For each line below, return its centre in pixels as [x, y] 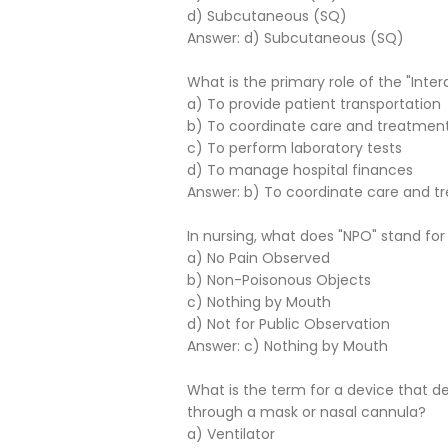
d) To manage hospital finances [300, 170]
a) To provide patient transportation [314, 104]
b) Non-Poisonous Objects [279, 280]
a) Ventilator [231, 434]
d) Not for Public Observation [288, 324]
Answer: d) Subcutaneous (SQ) [295, 38]
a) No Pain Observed [258, 258]
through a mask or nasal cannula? [306, 412]
